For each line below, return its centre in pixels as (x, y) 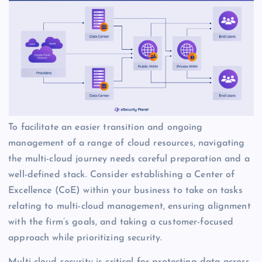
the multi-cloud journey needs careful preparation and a (129, 159)
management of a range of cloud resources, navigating (127, 144)
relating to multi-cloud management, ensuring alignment (130, 207)
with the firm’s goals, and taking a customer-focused (121, 223)
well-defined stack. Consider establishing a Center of (122, 175)
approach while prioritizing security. (85, 238)
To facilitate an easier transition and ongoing (106, 128)
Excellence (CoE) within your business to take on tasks (125, 191)
